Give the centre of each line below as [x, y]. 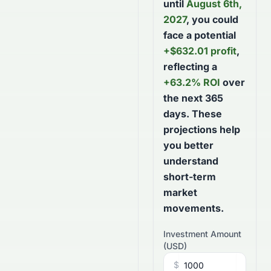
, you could [212, 19]
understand [191, 161]
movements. [194, 208]
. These [204, 114]
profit [224, 51]
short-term [190, 177]
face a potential [200, 35]
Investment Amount [202, 234]
